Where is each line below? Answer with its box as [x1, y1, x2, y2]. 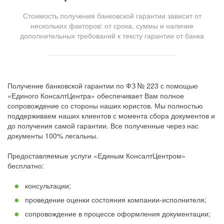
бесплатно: [7, 160, 44, 171]
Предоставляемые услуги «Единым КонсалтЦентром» [7, 150, 185, 161]
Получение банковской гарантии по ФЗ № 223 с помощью [7, 80, 198, 91]
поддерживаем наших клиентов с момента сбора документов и [7, 110, 215, 121]
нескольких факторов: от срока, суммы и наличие [30, 20, 193, 31]
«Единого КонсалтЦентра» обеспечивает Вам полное [7, 90, 184, 101]
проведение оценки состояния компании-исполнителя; [25, 194, 206, 205]
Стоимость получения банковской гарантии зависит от [22, 10, 201, 21]
